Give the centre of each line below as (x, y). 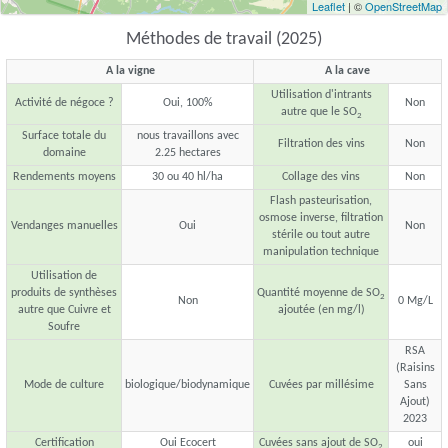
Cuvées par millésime (321, 385)
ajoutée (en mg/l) (321, 310)
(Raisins (415, 368)
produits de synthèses (64, 293)
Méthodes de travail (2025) (224, 40)
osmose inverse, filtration (321, 218)
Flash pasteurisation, (321, 201)
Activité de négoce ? (64, 103)
